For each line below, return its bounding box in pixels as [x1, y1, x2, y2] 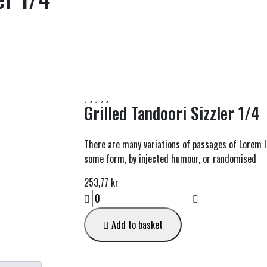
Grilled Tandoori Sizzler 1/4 [84, 101, 260, 125]
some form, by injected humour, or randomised [84, 151, 256, 166]
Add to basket [109, 218, 163, 232]
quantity [83, 246, 114, 260]
